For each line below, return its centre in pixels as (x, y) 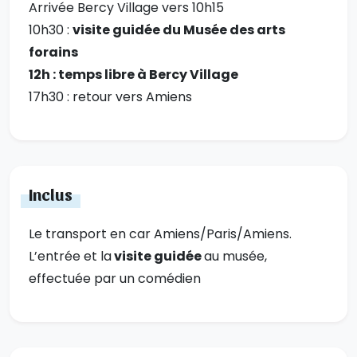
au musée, (235, 257)
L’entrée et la (70, 257)
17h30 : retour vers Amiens (110, 97)
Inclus (51, 194)
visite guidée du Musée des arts (179, 30)
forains (53, 53)
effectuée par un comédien (115, 279)
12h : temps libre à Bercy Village (133, 75)
